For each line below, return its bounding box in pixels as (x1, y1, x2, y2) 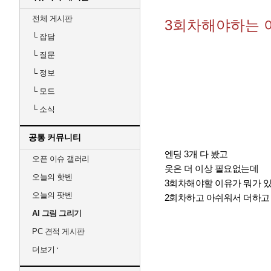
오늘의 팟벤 (32, 191, 72, 200)
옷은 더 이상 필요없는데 (164, 163, 258, 174)
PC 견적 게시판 (32, 227, 85, 236)
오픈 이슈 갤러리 (32, 154, 90, 163)
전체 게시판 (32, 14, 72, 23)
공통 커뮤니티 (28, 132, 81, 142)
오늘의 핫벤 (32, 172, 72, 181)
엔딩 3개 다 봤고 (164, 149, 228, 159)
